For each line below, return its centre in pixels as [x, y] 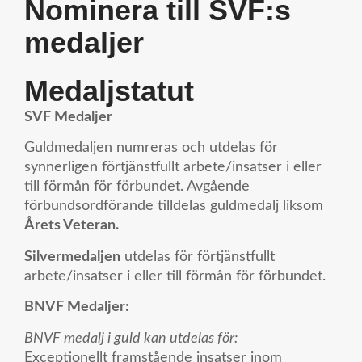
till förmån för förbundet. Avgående [137, 187]
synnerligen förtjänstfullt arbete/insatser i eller [173, 168]
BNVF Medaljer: [77, 307]
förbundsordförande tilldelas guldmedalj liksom [174, 206]
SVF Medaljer [68, 117]
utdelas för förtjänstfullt [198, 257]
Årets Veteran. [72, 226]
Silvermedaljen [72, 257]
